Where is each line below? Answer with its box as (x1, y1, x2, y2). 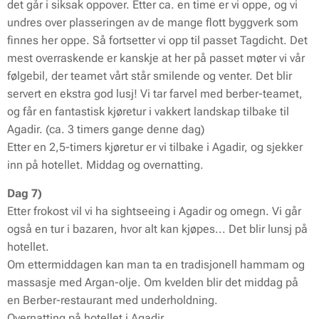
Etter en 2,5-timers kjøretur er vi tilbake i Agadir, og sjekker (7, 140, 303, 154)
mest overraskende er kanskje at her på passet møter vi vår (7, 51, 305, 65)
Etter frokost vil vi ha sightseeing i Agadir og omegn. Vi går (7, 204, 301, 218)
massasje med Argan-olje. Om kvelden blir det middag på (7, 276, 298, 289)
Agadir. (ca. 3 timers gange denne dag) (7, 122, 204, 136)
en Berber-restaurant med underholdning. (7, 293, 218, 307)
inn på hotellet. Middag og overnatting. (7, 158, 204, 172)
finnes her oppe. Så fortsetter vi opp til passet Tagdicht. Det (7, 33, 308, 47)
